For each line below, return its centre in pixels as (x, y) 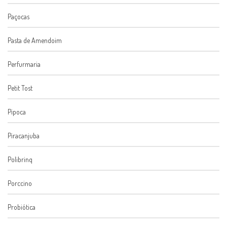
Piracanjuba (24, 136)
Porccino (20, 183)
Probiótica (22, 207)
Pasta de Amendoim (35, 41)
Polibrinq (20, 160)
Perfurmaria (24, 64)
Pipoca (17, 112)
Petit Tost (20, 88)
